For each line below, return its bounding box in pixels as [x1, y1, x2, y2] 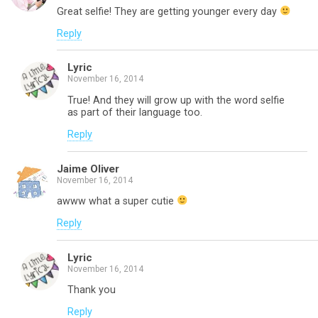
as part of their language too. [67, 106, 202, 119]
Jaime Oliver [57, 162, 119, 175]
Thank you [67, 284, 116, 297]
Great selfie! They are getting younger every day [57, 5, 280, 18]
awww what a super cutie [57, 194, 177, 207]
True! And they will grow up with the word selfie [67, 94, 285, 106]
